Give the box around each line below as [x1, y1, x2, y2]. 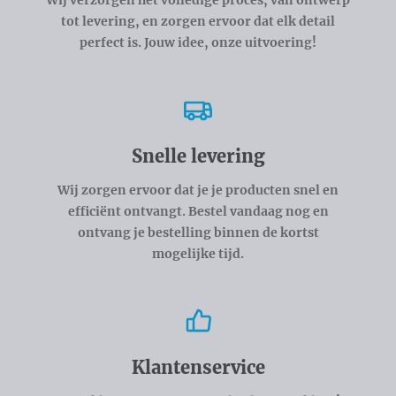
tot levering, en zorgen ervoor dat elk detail [61, 12, 335, 29]
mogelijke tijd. [152, 245, 244, 262]
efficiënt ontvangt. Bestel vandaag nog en [67, 202, 329, 219]
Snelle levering [131, 144, 265, 167]
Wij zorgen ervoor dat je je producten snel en [57, 181, 339, 198]
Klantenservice [131, 355, 265, 378]
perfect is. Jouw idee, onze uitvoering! [80, 34, 316, 50]
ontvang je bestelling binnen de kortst [77, 224, 319, 240]
